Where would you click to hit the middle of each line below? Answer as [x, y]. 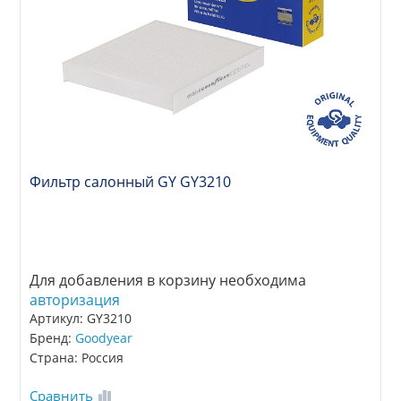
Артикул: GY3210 [81, 318]
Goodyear [104, 337]
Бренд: [53, 337]
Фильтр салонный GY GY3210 [131, 181]
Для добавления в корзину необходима [168, 280]
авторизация [75, 299]
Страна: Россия [77, 357]
